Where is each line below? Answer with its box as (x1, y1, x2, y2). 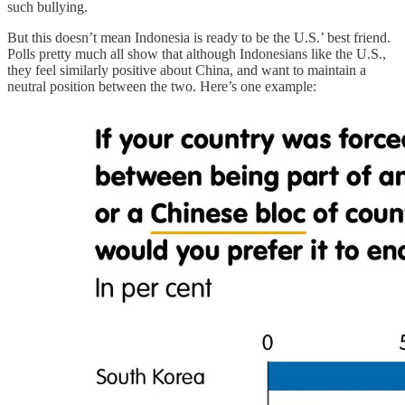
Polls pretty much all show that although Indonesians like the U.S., (7, 45, 386, 61)
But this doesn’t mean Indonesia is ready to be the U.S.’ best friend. (7, 29, 391, 45)
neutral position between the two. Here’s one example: (7, 78, 316, 94)
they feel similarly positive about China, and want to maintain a (7, 61, 366, 78)
